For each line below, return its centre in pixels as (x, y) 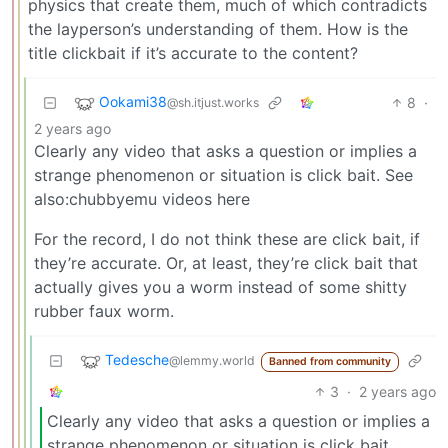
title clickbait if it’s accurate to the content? (193, 52)
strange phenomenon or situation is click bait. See (223, 174)
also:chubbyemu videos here (142, 198)
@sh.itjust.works (213, 103)
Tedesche (137, 360)
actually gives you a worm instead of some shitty (220, 286)
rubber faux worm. (104, 310)
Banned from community (329, 362)
